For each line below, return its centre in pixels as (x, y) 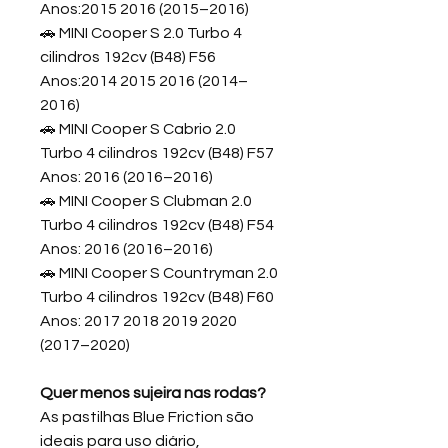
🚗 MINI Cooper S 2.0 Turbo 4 (141, 33)
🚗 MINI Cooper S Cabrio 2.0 (138, 129)
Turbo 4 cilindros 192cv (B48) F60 (157, 297)
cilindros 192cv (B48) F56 (128, 57)
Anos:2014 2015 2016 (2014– (144, 81)
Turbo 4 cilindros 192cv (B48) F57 (157, 153)
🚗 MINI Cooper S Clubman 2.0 (146, 201)
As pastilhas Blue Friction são (147, 417)
